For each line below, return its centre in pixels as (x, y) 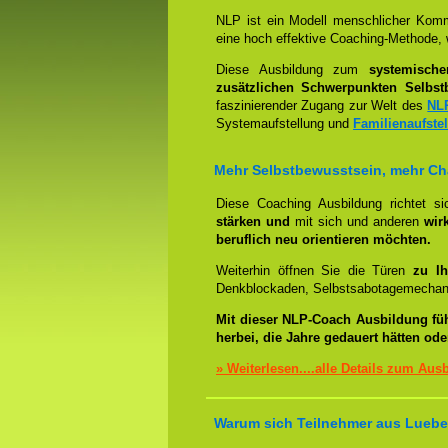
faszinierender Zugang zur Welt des (322, 105)
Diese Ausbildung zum (292, 69)
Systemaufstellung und (284, 123)
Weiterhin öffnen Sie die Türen (315, 270)
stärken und (253, 221)
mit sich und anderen (356, 221)
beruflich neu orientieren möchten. (323, 239)
